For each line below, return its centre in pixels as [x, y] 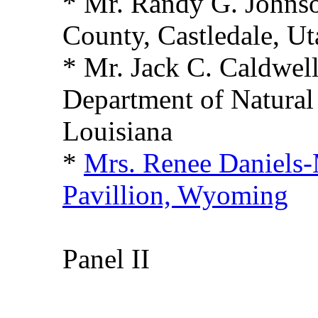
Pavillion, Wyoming [175, 195]
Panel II [106, 259]
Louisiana [117, 131]
